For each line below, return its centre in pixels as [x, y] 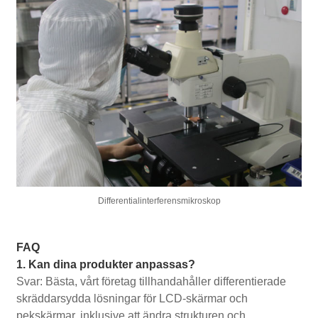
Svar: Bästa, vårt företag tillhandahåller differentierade [152, 282]
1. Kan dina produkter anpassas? [106, 265]
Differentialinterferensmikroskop [159, 201]
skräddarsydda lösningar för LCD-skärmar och [132, 299]
